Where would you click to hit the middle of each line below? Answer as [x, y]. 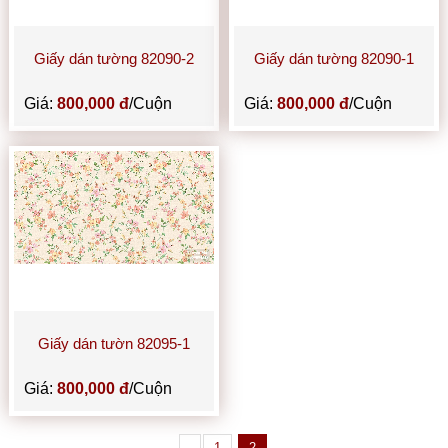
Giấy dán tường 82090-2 [114, 58]
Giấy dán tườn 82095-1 [114, 343]
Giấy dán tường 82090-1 [333, 58]
